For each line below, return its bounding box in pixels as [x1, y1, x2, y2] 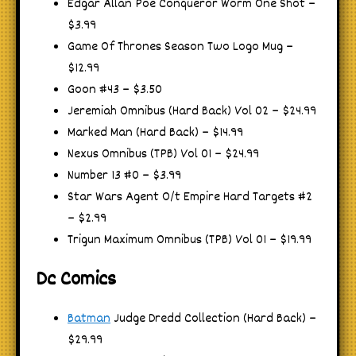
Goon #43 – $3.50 [68, 80, 162, 101]
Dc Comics [36, 264, 116, 296]
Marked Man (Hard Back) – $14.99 [68, 123, 243, 144]
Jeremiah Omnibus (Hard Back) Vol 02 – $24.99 [68, 102, 316, 122]
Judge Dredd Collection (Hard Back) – [110, 309, 316, 330]
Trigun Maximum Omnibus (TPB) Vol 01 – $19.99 [68, 230, 311, 251]
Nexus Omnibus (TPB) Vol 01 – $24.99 [68, 145, 259, 165]
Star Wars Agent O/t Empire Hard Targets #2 [68, 188, 312, 208]
